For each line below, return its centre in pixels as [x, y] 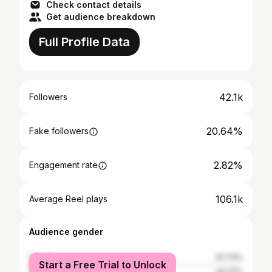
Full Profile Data [84, 42]
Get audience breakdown [101, 17]
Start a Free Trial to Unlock [103, 265]
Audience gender [66, 232]
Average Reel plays [68, 199]
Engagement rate [63, 165]
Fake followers [59, 131]
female [42, 257]
